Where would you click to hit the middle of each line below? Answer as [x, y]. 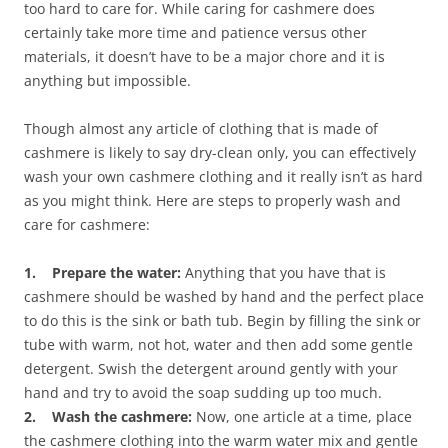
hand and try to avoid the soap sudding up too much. [203, 393]
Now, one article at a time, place [304, 417]
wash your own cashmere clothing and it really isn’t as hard [223, 177]
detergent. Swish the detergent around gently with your [211, 369]
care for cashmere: [87, 225]
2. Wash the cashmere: [110, 417]
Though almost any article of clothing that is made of [201, 129]
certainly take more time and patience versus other [195, 33]
